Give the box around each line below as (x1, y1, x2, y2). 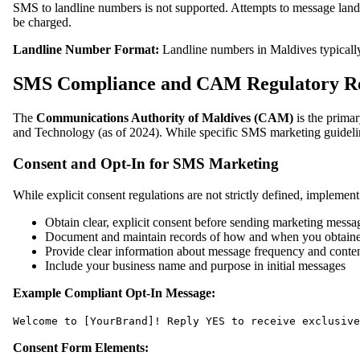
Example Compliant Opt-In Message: (13, 285, 215, 300)
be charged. (13, 15, 72, 30)
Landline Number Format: (13, 43, 159, 57)
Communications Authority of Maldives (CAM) (36, 111, 293, 125)
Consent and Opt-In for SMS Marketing (13, 154, 279, 172)
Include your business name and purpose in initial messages (45, 258, 346, 272)
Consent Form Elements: (13, 340, 149, 354)
